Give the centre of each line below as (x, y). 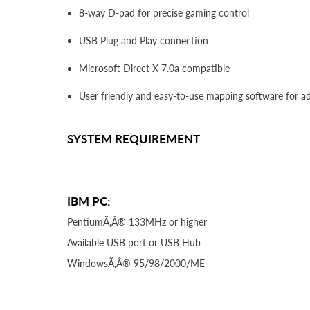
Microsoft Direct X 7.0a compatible (154, 68)
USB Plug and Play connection (144, 40)
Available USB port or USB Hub (134, 242)
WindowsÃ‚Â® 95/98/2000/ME (136, 263)
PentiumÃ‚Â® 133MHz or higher (137, 221)
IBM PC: (89, 201)
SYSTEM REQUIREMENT (134, 138)
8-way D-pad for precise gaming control (164, 12)
